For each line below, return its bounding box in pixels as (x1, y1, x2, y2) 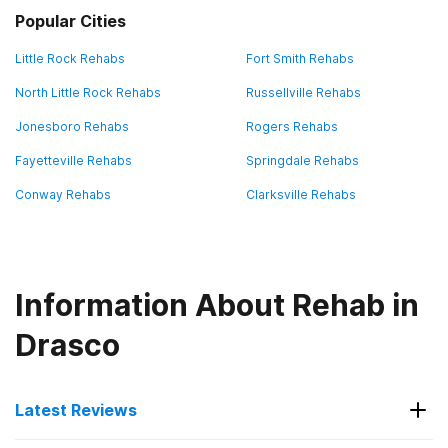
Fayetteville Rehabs (15, 153, 132, 168)
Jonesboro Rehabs (15, 119, 129, 134)
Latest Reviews (15, 399, 137, 420)
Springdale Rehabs (245, 153, 359, 168)
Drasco (15, 327, 120, 363)
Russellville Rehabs (245, 85, 361, 100)
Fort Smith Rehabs (245, 51, 354, 66)
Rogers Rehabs (245, 119, 338, 134)
